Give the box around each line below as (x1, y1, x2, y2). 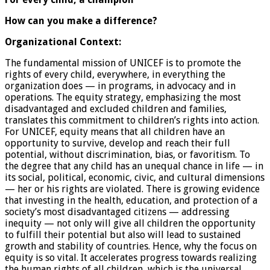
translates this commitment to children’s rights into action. (5, 114, 259, 126)
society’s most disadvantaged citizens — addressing (5, 206, 230, 218)
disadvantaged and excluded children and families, (5, 102, 227, 115)
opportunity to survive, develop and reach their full (5, 137, 230, 149)
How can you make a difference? (5, 14, 157, 27)
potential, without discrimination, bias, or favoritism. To (5, 148, 250, 160)
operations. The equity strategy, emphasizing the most (5, 91, 241, 103)
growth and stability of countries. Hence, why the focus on (5, 240, 257, 252)
